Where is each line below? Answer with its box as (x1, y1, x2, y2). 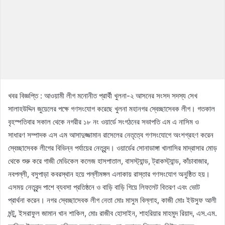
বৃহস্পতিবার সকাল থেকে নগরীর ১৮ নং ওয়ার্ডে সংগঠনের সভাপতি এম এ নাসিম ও (8, 117, 199, 127)
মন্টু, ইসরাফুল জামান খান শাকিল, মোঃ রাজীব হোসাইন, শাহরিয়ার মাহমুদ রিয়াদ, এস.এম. (8, 208, 217, 218)
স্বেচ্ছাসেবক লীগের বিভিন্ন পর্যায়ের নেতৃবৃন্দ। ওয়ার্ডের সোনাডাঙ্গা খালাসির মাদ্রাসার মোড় (8, 143, 217, 153)
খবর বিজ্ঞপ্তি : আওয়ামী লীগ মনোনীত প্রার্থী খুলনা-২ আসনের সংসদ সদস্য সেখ (8, 90, 197, 100)
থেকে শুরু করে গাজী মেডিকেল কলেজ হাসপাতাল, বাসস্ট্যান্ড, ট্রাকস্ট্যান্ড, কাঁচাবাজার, (8, 156, 209, 166)
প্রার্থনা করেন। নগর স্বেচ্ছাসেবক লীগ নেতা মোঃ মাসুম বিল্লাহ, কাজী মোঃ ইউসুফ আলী (8, 195, 216, 205)
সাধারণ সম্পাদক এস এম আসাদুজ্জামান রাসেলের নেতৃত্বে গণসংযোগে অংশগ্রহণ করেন (8, 130, 213, 140)
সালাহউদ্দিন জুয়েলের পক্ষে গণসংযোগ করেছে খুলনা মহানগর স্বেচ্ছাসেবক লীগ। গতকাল (8, 103, 215, 114)
